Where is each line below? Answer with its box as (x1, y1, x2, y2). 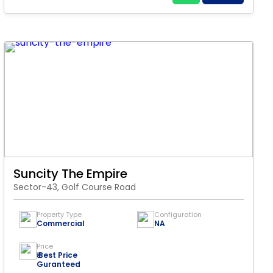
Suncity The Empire (13, 165, 127, 182)
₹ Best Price (37, 250, 77, 260)
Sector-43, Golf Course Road (13, 181, 136, 193)
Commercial (37, 218, 85, 229)
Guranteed (37, 259, 80, 269)
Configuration (154, 210, 202, 219)
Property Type (37, 210, 82, 219)
